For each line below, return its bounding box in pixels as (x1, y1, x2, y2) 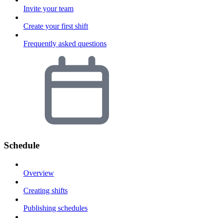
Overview (23, 168, 54, 177)
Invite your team (23, 4, 73, 13)
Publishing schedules (23, 203, 88, 212)
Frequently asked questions (23, 39, 107, 48)
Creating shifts (23, 186, 68, 195)
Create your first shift (23, 22, 88, 31)
